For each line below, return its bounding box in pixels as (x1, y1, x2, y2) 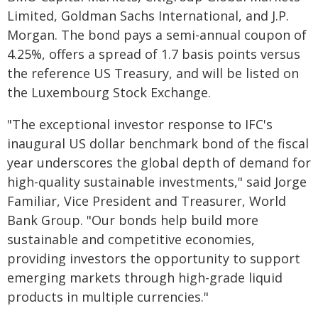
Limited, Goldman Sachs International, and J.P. (7, 7, 289, 24)
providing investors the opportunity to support (7, 250, 300, 267)
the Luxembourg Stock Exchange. (7, 84, 211, 101)
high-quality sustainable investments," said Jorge (7, 173, 307, 190)
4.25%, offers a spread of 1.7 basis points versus (7, 45, 300, 62)
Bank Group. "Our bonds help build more (7, 212, 258, 229)
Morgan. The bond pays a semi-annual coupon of (7, 26, 307, 43)
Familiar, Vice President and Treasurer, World (7, 192, 286, 209)
